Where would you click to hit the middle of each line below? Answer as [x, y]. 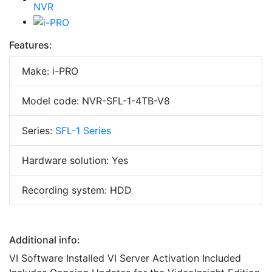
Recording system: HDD [77, 190]
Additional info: [45, 240]
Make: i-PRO [50, 71]
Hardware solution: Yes [75, 160]
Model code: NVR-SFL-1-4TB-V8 [96, 100]
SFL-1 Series [83, 130]
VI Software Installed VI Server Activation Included [125, 258]
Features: [31, 45]
